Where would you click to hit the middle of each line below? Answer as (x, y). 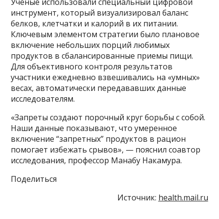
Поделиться (34, 179)
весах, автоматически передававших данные (99, 88)
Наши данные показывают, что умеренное (94, 128)
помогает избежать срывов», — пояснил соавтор (106, 149)
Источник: (138, 197)
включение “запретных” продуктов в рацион (99, 139)
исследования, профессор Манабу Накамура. (97, 160)
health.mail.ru (183, 197)
